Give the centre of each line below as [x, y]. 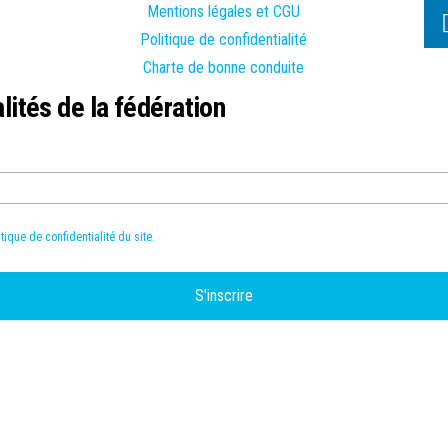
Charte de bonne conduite [224, 67]
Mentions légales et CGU [224, 11]
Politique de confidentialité [224, 39]
